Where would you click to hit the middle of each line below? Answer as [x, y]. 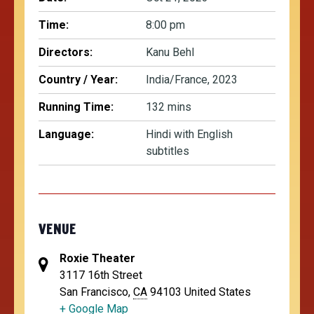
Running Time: [76, 107]
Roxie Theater [97, 259]
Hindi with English [189, 135]
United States [218, 292]
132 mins [169, 107]
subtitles [168, 151]
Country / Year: [78, 80]
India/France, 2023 [192, 80]
